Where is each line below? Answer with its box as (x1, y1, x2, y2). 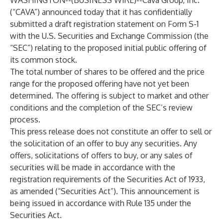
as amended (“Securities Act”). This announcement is (10, 186, 200, 196)
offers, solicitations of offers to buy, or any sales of (10, 150, 193, 160)
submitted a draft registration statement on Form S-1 (10, 19, 199, 29)
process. (10, 114, 40, 124)
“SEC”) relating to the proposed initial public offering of (10, 43, 207, 53)
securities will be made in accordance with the (10, 162, 175, 172)
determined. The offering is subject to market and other (10, 91, 209, 101)
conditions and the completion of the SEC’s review (10, 103, 193, 112)
